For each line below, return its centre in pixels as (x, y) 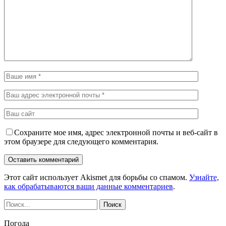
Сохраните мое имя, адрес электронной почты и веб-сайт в (116, 132)
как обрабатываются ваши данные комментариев (89, 186)
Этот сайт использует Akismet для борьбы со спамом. (97, 177)
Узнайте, (204, 177)
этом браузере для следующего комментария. (81, 141)
